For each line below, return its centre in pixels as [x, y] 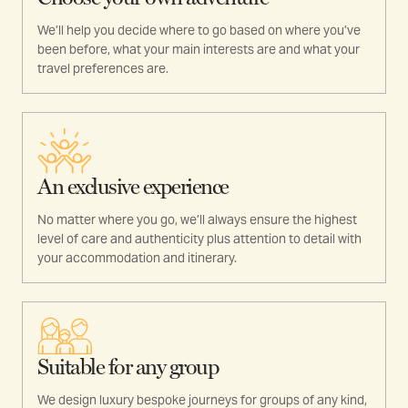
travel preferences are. [103, 69]
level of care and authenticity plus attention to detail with [199, 239]
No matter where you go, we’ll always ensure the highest [197, 220]
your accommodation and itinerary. [137, 258]
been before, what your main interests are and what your [199, 50]
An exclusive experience [133, 187]
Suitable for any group [128, 367]
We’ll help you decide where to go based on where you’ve [199, 31]
